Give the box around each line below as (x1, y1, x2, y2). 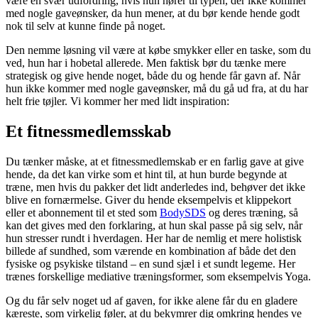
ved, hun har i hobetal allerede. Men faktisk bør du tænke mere (6, 56, 286, 69)
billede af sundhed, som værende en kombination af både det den (6, 244, 296, 257)
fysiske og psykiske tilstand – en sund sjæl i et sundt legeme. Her (6, 257, 295, 270)
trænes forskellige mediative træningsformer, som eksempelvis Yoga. (6, 270, 311, 283)
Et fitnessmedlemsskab (6, 121, 171, 141)
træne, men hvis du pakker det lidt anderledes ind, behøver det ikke (6, 180, 305, 193)
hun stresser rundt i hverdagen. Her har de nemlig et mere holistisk (6, 231, 302, 244)
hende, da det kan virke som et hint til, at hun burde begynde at (6, 168, 287, 180)
